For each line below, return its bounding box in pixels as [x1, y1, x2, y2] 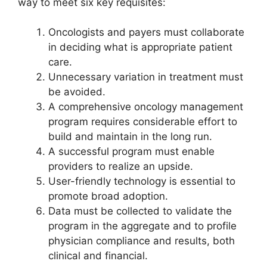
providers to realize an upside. [48, 160, 193, 173]
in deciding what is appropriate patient [48, 41, 232, 54]
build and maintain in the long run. [48, 131, 212, 143]
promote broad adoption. [48, 190, 168, 203]
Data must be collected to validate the [48, 205, 232, 218]
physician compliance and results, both [48, 235, 235, 247]
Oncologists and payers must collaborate [48, 26, 244, 39]
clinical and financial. [48, 250, 148, 262]
